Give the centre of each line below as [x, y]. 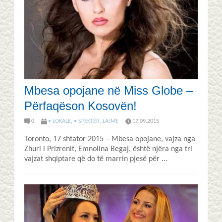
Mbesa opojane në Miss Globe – [109, 91]
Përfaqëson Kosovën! [81, 106]
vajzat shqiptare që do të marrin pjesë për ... [96, 159]
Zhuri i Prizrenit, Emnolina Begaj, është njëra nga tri [108, 149]
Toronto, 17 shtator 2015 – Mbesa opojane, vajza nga [110, 139]
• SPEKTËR [87, 122]
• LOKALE [59, 122]
